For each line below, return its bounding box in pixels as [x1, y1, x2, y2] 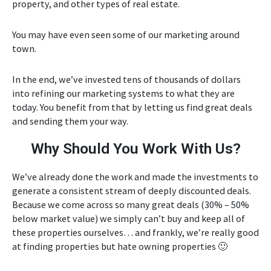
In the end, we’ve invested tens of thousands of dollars [12, 73, 241, 85]
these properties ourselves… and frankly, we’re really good [12, 226, 259, 239]
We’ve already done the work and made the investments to [12, 171, 258, 183]
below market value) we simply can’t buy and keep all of [12, 212, 245, 225]
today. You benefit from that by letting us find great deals [12, 101, 252, 113]
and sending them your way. [12, 115, 128, 127]
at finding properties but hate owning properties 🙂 [12, 240, 227, 253]
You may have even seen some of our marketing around [12, 28, 240, 41]
